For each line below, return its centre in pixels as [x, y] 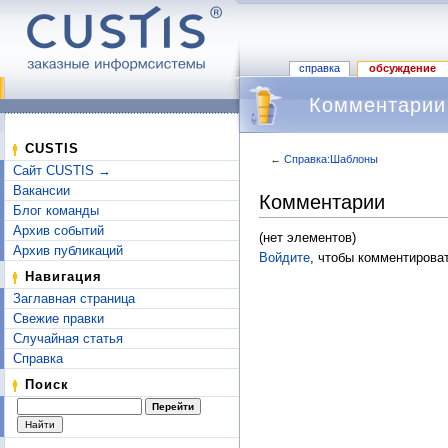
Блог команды [56, 210]
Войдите [284, 258]
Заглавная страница [74, 298]
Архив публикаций [68, 250]
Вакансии [41, 190]
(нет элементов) [307, 238]
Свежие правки [58, 318]
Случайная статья [68, 338]
